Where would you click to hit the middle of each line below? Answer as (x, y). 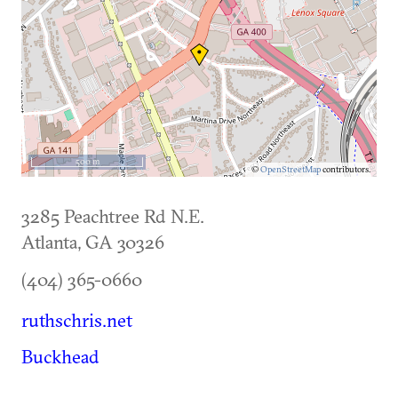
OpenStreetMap (291, 169)
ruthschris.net (77, 320)
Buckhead (60, 356)
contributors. (346, 169)
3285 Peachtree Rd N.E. (113, 216)
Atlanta (49, 242)
